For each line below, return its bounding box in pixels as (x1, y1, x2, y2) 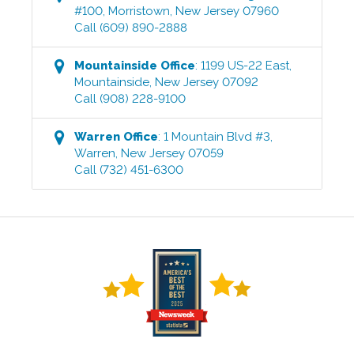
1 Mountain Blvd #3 (164, 129, 271, 144)
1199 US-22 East (201, 58, 290, 73)
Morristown (108, 3, 171, 18)
